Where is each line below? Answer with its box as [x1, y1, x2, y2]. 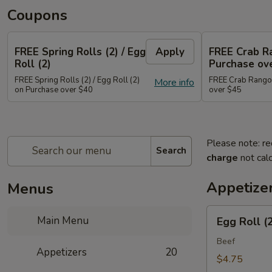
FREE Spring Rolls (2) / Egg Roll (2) [15, 74, 140, 86]
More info [154, 75, 194, 89]
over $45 [209, 84, 242, 95]
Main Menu [35, 213, 89, 228]
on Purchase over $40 [15, 84, 93, 95]
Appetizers [36, 245, 87, 259]
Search [156, 144, 186, 157]
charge [206, 151, 238, 165]
